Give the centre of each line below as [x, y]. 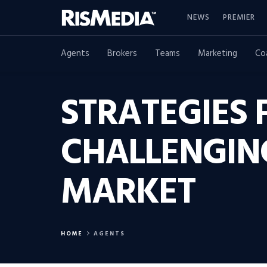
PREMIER [239, 17]
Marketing [218, 54]
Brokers [122, 54]
